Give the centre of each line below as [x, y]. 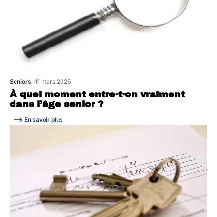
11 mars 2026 [53, 81]
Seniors [20, 81]
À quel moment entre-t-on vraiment [97, 94]
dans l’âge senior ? [56, 104]
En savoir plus [44, 119]
